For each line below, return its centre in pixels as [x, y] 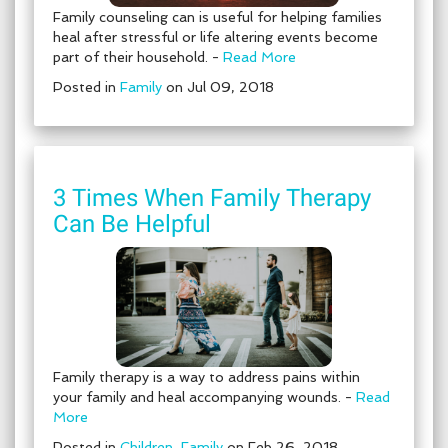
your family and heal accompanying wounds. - [204, 397]
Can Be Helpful [132, 224]
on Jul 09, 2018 [218, 87]
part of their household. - [138, 57]
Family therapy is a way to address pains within [206, 377]
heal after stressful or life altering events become [215, 37]
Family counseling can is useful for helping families [217, 17]
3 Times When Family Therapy [212, 198]
